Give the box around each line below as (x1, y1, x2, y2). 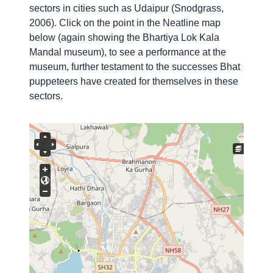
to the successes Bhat (146, 62, 240, 73)
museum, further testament (29, 62, 146, 73)
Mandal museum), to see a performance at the (29, 47, 226, 58)
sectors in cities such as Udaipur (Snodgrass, (29, 3, 224, 14)
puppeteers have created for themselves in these (29, 76, 238, 87)
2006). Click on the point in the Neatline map (29, 18, 221, 29)
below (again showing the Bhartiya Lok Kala (29, 32, 219, 43)
